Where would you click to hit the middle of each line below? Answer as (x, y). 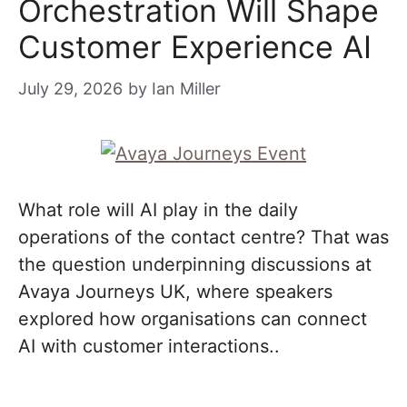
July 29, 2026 (70, 89)
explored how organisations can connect (193, 319)
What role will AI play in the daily (158, 210)
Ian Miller (186, 89)
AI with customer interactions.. (149, 346)
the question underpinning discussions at (195, 264)
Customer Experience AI (195, 47)
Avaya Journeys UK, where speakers (175, 292)
